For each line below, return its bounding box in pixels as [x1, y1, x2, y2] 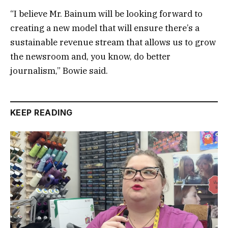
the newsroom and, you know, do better [10, 50, 170, 62]
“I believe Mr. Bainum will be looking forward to [10, 8, 203, 19]
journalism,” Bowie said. [10, 65, 110, 76]
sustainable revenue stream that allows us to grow [10, 36, 216, 48]
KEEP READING [10, 107, 73, 118]
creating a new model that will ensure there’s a [10, 22, 199, 34]
